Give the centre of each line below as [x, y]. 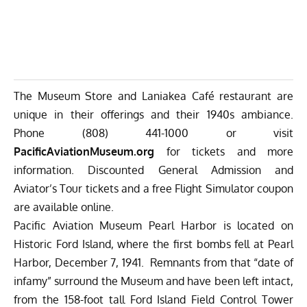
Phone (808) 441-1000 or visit [153, 133]
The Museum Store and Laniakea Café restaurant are [153, 96]
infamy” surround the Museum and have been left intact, [153, 281]
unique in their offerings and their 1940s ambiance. [153, 115]
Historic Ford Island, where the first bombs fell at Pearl [153, 244]
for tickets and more [224, 152]
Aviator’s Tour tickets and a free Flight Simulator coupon [153, 189]
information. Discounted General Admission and [153, 170]
